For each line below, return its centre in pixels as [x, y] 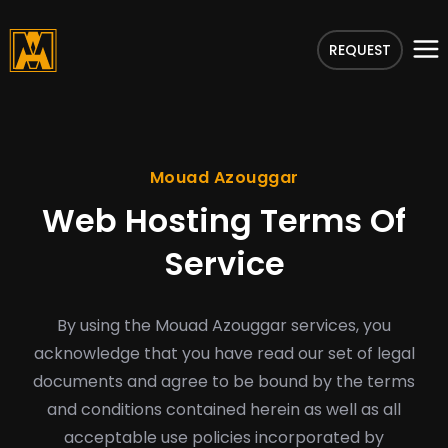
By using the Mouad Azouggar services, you [224, 325]
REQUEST [360, 50]
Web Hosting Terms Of [224, 220]
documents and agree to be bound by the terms [224, 381]
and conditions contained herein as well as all [224, 409]
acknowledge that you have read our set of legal [224, 353]
